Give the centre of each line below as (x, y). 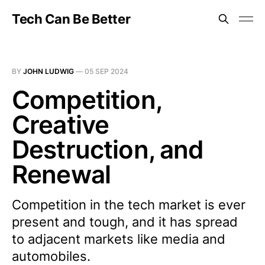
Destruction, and (108, 149)
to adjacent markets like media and (119, 239)
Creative (61, 125)
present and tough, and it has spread (125, 222)
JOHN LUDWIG (49, 71)
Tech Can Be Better (71, 19)
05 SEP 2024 (106, 71)
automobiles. (51, 256)
